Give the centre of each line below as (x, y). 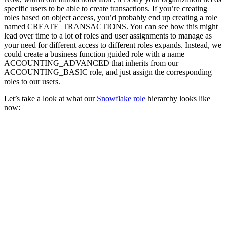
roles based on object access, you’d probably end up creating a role (111, 18)
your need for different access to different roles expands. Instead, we (113, 45)
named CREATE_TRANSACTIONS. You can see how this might (111, 27)
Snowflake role (121, 99)
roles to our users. (32, 82)
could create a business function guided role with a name (94, 54)
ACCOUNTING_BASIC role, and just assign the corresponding (108, 72)
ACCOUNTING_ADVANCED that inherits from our (91, 63)
